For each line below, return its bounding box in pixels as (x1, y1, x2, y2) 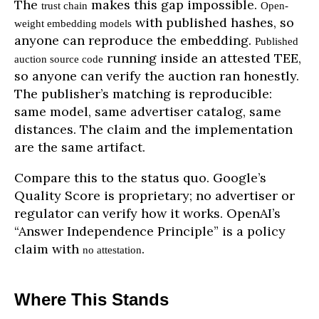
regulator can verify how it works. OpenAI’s (14, 204, 281, 221)
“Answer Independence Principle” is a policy (14, 222, 286, 239)
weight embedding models (14, 16, 132, 29)
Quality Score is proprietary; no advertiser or (14, 187, 295, 204)
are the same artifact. (14, 138, 145, 155)
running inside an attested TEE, (103, 49, 301, 66)
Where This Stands (14, 289, 169, 309)
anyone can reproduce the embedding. (14, 31, 255, 48)
